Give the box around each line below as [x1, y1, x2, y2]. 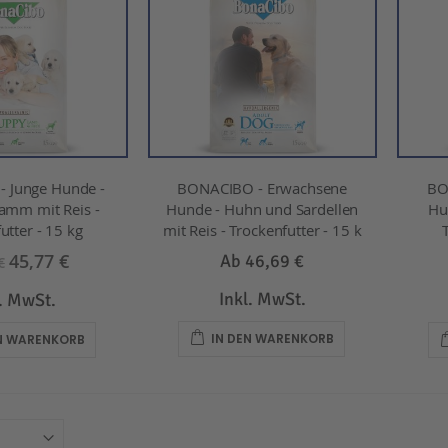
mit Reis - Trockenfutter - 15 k [163, 219, 362, 240]
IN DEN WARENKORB [211, 329, 335, 347]
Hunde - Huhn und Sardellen [166, 198, 359, 219]
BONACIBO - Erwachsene [177, 177, 348, 198]
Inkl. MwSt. [218, 287, 306, 310]
